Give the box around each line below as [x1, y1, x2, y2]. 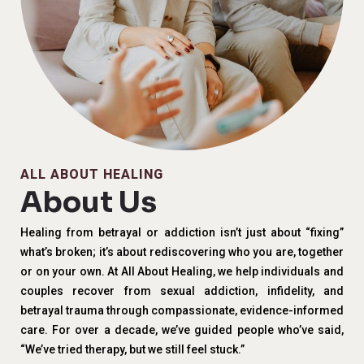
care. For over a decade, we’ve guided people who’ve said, [20, 323, 344, 336]
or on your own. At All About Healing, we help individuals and [20, 265, 344, 278]
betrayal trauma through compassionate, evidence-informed [20, 304, 344, 317]
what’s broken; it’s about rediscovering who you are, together [20, 245, 344, 258]
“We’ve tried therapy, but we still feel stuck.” [20, 343, 245, 356]
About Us [20, 184, 157, 220]
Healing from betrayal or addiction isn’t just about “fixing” [20, 226, 344, 239]
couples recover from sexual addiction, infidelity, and [20, 284, 344, 297]
